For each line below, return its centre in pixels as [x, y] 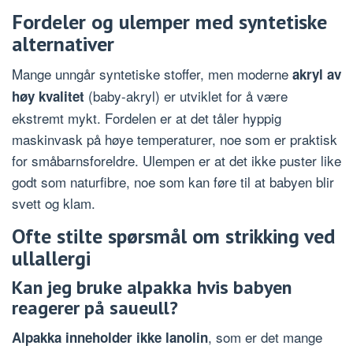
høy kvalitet [48, 96]
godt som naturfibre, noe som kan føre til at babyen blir [173, 181]
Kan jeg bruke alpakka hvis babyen [152, 287]
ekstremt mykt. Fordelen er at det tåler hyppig [147, 117]
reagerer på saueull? [95, 307]
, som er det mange [265, 336]
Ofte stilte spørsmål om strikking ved [173, 236]
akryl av [317, 74]
